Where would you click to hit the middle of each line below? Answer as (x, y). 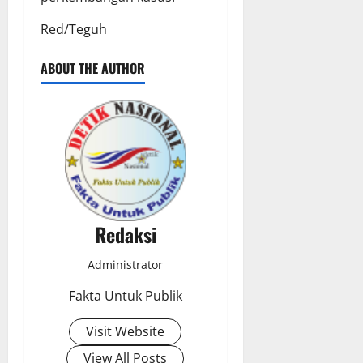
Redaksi (125, 235)
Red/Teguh (74, 30)
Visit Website (126, 332)
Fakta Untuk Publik (125, 296)
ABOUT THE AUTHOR (93, 68)
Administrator (126, 265)
